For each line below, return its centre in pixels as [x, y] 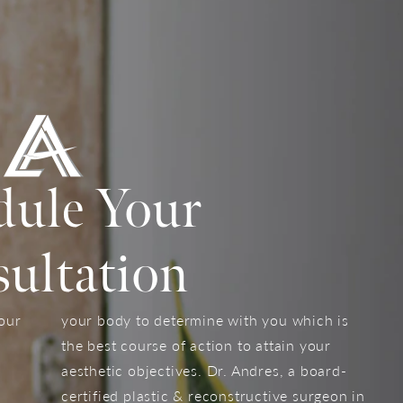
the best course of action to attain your [196, 345]
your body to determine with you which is [205, 320]
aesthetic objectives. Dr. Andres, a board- [204, 371]
